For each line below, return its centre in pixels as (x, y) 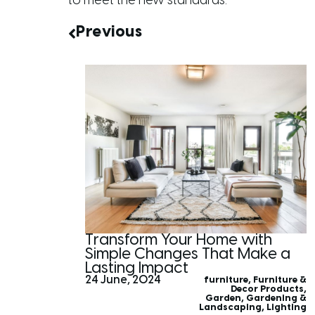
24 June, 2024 (123, 280)
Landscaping (231, 307)
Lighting (287, 307)
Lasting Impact (137, 268)
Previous (109, 32)
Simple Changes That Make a (188, 254)
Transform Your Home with (179, 240)
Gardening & (277, 298)
